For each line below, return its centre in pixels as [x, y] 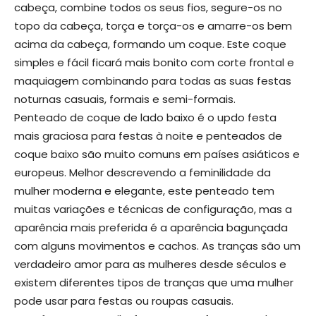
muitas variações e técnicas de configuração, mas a [153, 209]
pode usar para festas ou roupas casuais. [124, 301]
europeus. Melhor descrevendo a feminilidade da [142, 173]
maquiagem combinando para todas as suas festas [153, 81]
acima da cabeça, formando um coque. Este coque [150, 44]
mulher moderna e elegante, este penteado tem [144, 191]
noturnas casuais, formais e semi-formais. [125, 99]
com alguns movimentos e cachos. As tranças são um [157, 246]
